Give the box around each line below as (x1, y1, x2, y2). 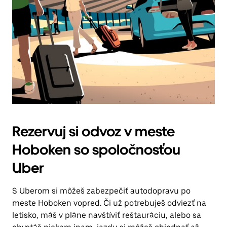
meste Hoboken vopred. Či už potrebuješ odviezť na (12, 198, 206, 208)
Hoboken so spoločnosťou (12, 141, 180, 158)
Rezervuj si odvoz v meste (12, 123, 175, 140)
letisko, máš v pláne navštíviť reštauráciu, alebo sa (12, 210, 201, 220)
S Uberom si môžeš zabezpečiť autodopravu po (12, 186, 191, 196)
